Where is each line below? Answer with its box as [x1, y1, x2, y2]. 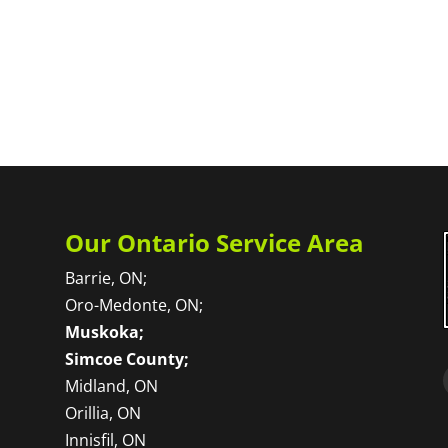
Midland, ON [64, 374, 158, 397]
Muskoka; [64, 320, 144, 343]
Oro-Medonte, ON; [64, 293, 203, 316]
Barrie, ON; [64, 266, 147, 289]
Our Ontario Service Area [64, 225, 364, 259]
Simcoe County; [64, 347, 189, 370]
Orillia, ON [64, 401, 141, 424]
